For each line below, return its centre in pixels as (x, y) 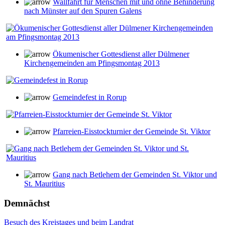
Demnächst (27, 203)
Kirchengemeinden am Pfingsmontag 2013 (92, 63)
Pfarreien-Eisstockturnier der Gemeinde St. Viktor (132, 131)
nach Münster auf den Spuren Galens (83, 11)
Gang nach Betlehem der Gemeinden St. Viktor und (135, 175)
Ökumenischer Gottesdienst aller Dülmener (121, 54)
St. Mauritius (44, 184)
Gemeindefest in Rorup (90, 97)
